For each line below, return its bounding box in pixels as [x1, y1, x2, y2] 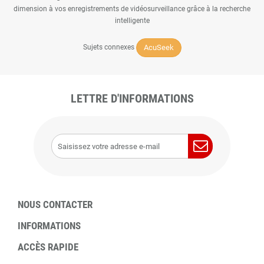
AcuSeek [143, 43, 174, 52]
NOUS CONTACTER [18, 199, 93, 210]
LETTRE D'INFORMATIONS [70, 91, 194, 105]
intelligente [114, 16, 150, 25]
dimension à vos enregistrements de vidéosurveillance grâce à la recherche [14, 5, 250, 13]
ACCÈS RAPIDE [18, 241, 78, 253]
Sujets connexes [82, 43, 136, 52]
